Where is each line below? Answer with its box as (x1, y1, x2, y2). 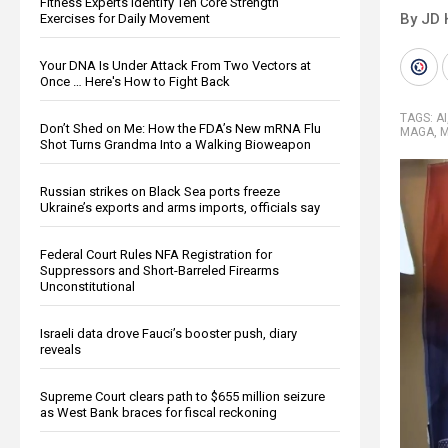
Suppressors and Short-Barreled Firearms (40, 262, 279, 278)
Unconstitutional (40, 278, 135, 294)
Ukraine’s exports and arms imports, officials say (40, 199, 320, 215)
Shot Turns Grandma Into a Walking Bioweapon (40, 136, 311, 152)
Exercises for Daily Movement (40, 10, 210, 26)
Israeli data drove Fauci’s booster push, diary (40, 325, 297, 341)
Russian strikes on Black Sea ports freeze (40, 183, 280, 199)
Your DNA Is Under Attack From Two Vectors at (40, 57, 311, 73)
